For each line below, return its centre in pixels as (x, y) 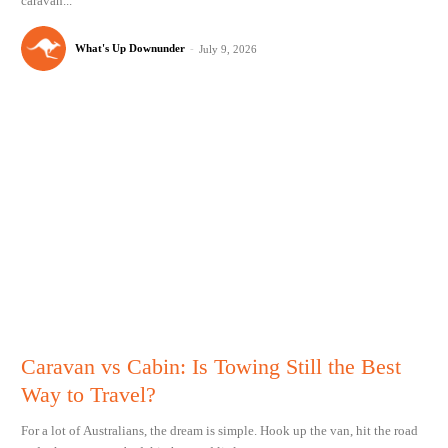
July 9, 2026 (227, 49)
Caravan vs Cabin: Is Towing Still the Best (210, 366)
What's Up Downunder (129, 48)
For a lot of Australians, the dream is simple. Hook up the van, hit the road (219, 430)
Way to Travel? (88, 394)
